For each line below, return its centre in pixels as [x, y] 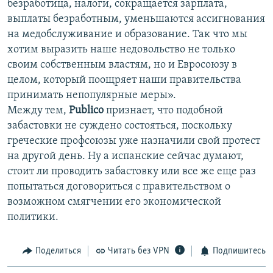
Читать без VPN [139, 251]
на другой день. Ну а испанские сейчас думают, [126, 157]
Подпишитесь [239, 251]
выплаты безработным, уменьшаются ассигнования [136, 19]
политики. [33, 218]
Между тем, [38, 111]
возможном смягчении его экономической [114, 202]
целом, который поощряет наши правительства [124, 80]
